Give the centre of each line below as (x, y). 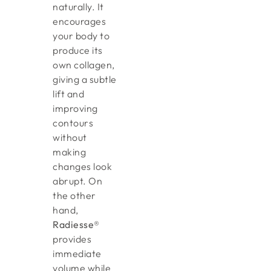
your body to (81, 36)
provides (72, 239)
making (70, 152)
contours (73, 123)
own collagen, (84, 65)
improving (75, 109)
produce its (78, 51)
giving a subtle (85, 80)
